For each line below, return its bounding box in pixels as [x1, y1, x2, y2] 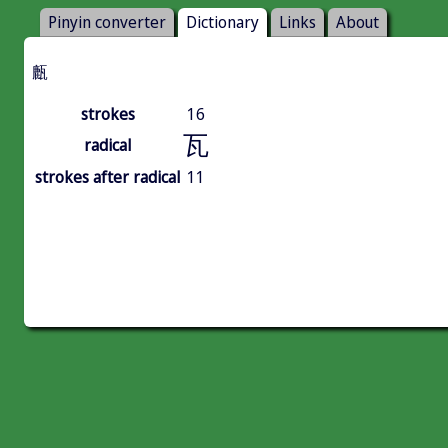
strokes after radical [35, 166, 180, 189]
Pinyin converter [48, 11, 166, 34]
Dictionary [186, 11, 259, 34]
